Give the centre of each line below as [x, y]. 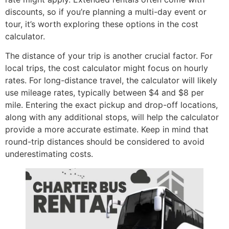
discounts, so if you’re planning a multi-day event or [106, 12]
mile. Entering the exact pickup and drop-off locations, [111, 105]
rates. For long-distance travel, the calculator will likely [111, 81]
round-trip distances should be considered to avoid [105, 142]
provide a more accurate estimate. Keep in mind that [107, 130]
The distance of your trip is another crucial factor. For [109, 56]
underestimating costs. [49, 154]
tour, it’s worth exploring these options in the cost [102, 24]
